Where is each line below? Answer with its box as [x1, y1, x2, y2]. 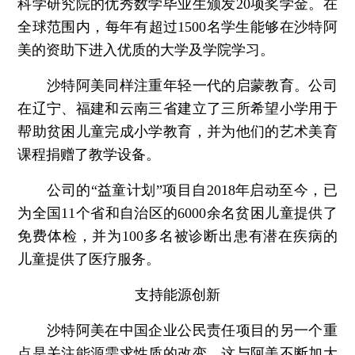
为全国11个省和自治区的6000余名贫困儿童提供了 [17, 205, 338, 222]
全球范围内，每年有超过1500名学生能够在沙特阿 [17, 19, 338, 36]
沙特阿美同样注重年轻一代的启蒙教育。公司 [17, 78, 338, 94]
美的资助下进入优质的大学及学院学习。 [17, 42, 275, 59]
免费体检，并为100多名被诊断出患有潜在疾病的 [17, 228, 338, 245]
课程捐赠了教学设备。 [17, 147, 161, 163]
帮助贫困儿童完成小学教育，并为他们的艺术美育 [17, 124, 338, 140]
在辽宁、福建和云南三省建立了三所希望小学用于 [17, 101, 338, 117]
